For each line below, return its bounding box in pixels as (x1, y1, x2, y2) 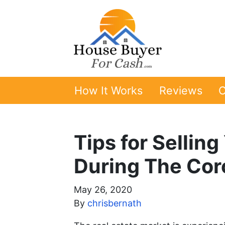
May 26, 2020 (74, 184, 132, 195)
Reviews (159, 84, 202, 97)
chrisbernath (87, 197, 142, 208)
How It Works (74, 84, 143, 97)
